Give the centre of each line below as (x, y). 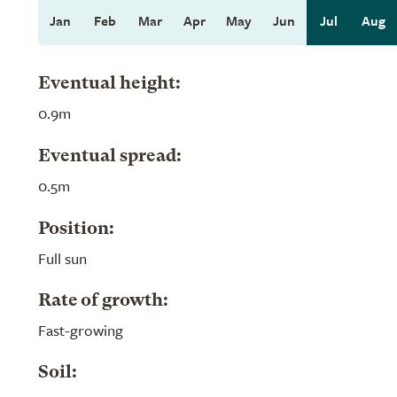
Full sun (62, 258)
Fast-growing (81, 330)
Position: (76, 230)
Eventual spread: (110, 157)
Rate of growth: (103, 301)
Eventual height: (109, 84)
